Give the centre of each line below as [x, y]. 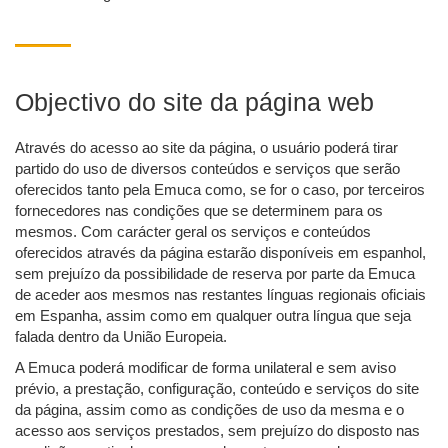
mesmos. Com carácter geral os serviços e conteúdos [193, 232]
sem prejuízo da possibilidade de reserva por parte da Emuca [215, 274]
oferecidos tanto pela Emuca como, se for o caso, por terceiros [220, 190]
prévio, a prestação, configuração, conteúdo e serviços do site [217, 389]
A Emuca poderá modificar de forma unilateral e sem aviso [205, 368]
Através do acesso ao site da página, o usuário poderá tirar [206, 148]
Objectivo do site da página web [194, 102]
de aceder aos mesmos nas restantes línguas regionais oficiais [220, 295]
